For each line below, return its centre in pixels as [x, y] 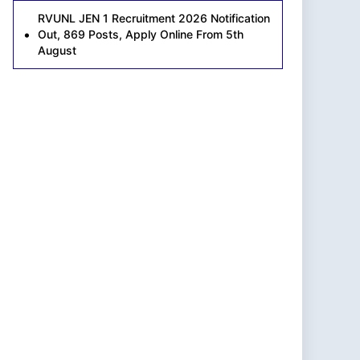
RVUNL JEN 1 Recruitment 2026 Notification [154, 18]
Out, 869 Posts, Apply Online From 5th [141, 34]
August [57, 50]
